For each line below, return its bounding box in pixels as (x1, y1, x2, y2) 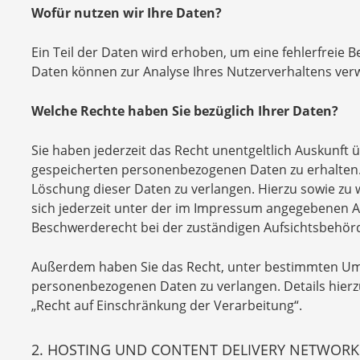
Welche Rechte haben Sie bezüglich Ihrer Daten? (31, 102, 338, 120)
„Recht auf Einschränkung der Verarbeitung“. (31, 297, 302, 314)
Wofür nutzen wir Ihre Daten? (31, 4, 222, 22)
